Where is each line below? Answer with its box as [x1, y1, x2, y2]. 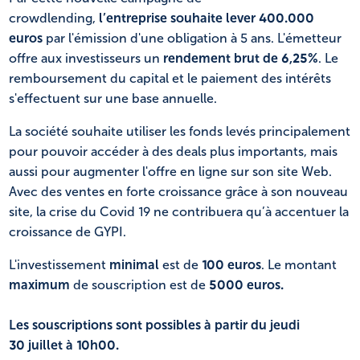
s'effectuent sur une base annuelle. [9, 90, 217, 106]
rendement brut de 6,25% [163, 50, 318, 66]
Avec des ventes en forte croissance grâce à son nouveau [9, 183, 348, 199]
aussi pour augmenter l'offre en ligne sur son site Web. [9, 163, 332, 179]
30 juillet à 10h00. [9, 337, 119, 353]
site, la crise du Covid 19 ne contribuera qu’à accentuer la [9, 203, 349, 219]
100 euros [202, 256, 261, 272]
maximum [9, 276, 73, 292]
